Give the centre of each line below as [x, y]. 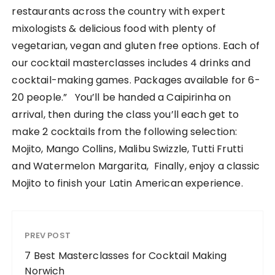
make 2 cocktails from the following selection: [126, 131]
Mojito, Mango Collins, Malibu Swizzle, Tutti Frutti [128, 149]
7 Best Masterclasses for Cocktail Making [126, 255]
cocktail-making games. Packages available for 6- [136, 80]
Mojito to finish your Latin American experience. [127, 183]
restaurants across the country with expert [118, 11]
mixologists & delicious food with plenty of [114, 28]
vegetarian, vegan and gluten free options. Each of [136, 45]
